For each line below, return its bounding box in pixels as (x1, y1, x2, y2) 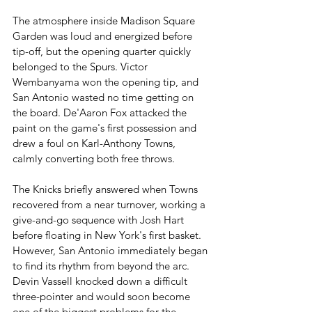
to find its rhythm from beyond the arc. (13, 259, 192, 272)
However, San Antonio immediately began (13, 244, 210, 257)
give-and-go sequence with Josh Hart (13, 213, 187, 226)
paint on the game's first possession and (13, 121, 199, 134)
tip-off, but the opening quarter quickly (13, 45, 194, 58)
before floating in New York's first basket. (13, 228, 204, 242)
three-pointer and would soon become (13, 290, 193, 303)
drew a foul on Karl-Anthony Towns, (13, 136, 178, 150)
